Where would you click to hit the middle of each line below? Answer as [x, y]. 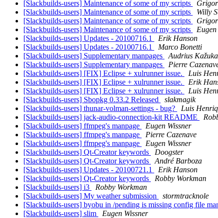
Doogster [169, 152]
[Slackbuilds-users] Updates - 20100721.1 [89, 170]
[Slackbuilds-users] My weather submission [91, 196]
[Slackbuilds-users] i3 [57, 187]
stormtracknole [186, 196]
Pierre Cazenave [171, 135]
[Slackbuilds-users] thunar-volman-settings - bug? [100, 109]
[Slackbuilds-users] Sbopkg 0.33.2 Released [92, 100]
